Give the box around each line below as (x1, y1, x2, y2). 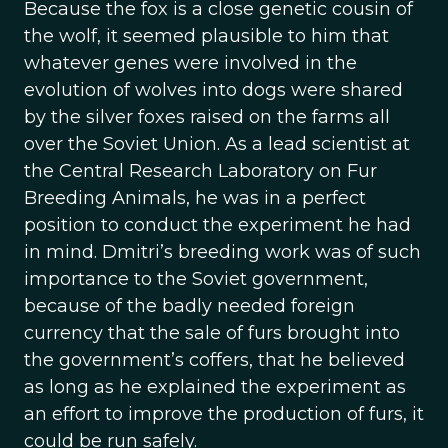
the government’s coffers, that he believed (24, 349, 405, 371)
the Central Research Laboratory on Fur (24, 160, 377, 182)
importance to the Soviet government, (24, 268, 368, 290)
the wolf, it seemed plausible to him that (24, 25, 389, 47)
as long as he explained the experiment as (24, 376, 406, 398)
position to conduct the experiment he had (24, 214, 411, 236)
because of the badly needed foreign (24, 295, 355, 317)
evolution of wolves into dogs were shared (24, 79, 403, 101)
